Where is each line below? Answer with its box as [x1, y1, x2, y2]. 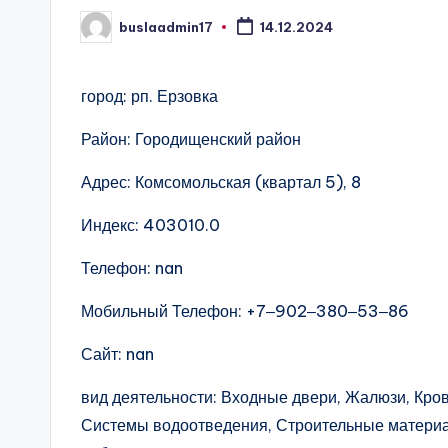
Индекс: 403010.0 [81, 215, 220, 235]
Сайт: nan [81, 344, 154, 364]
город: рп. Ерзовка [81, 86, 218, 106]
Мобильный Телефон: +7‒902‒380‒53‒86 [81, 301, 409, 321]
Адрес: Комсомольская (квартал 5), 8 [81, 172, 361, 192]
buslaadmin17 [119, 18, 213, 35]
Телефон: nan [81, 258, 183, 278]
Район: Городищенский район [81, 129, 301, 149]
